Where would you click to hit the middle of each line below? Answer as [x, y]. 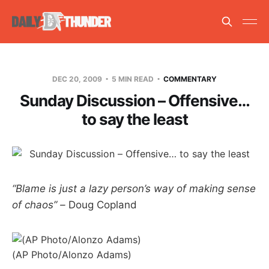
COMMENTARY [190, 79]
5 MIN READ [133, 79]
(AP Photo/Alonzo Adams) [72, 254]
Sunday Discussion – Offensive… [134, 100]
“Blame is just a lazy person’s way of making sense [134, 188]
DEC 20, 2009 [78, 79]
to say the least [134, 119]
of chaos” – [39, 204]
